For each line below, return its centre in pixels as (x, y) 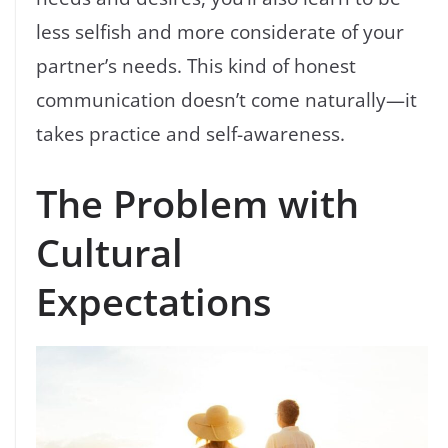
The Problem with (197, 203)
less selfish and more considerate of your (220, 31)
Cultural (109, 252)
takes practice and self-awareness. (190, 133)
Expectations (154, 301)
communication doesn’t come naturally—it (226, 99)
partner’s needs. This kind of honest (196, 65)
